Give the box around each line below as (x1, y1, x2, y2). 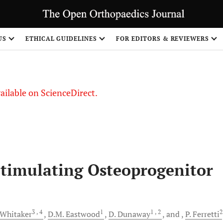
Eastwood (66, 209, 100, 220)
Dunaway (117, 209, 150, 220)
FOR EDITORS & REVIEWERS (116, 35, 210, 42)
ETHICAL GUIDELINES (25, 35, 98, 42)
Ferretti (193, 209, 220, 220)
